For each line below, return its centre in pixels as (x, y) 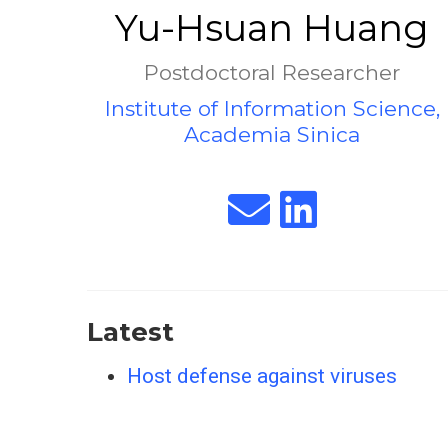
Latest (130, 332)
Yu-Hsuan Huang (272, 27)
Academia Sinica (272, 134)
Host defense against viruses (262, 375)
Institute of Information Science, (272, 108)
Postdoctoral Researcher (272, 72)
